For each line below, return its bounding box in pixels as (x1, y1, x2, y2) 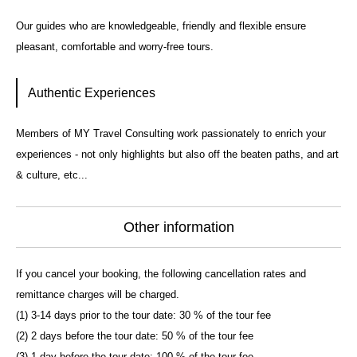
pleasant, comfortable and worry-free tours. (16, 40, 214, 53)
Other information (123, 219, 234, 236)
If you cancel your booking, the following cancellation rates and (16, 268, 306, 280)
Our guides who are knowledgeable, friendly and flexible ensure (16, 19, 306, 32)
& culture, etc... (16, 169, 88, 182)
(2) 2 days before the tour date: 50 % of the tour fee (16, 330, 253, 343)
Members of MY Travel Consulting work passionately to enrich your (16, 127, 326, 140)
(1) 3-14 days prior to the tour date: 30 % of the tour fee (16, 309, 271, 322)
